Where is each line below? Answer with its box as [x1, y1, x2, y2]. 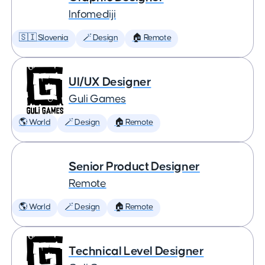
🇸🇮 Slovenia [19, 34, 69, 42]
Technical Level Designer [69, 245, 204, 257]
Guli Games [69, 93, 126, 105]
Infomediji [69, 9, 116, 20]
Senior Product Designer [69, 160, 200, 173]
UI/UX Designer [69, 76, 151, 88]
